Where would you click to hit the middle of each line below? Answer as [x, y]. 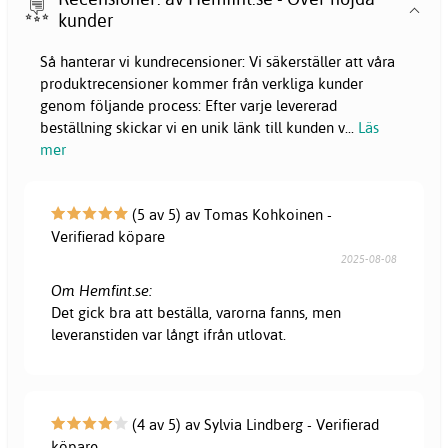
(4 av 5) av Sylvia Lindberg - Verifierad [254, 424]
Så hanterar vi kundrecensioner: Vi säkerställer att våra [217, 62]
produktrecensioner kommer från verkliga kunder [201, 84]
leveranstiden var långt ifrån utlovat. [169, 334]
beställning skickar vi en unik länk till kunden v [192, 128]
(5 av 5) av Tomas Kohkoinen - [230, 214]
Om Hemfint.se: [102, 290]
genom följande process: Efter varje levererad [188, 106]
